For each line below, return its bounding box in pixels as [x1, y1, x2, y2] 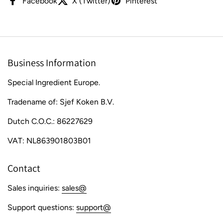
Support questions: [7, 202, 76, 212]
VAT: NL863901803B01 [7, 135, 91, 145]
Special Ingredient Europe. [7, 77, 100, 87]
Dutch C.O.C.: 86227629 [7, 116, 93, 126]
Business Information [7, 56, 96, 69]
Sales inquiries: [7, 183, 62, 193]
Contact [7, 161, 40, 175]
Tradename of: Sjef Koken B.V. [7, 97, 114, 107]
